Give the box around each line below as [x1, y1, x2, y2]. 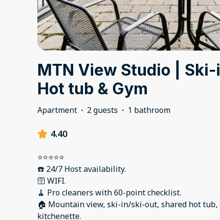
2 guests [87, 105, 118, 116]
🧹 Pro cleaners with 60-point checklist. [37, 187, 181, 198]
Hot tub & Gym [37, 79, 148, 99]
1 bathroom [128, 105, 170, 116]
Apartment [37, 105, 77, 116]
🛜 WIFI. [37, 175, 66, 187]
